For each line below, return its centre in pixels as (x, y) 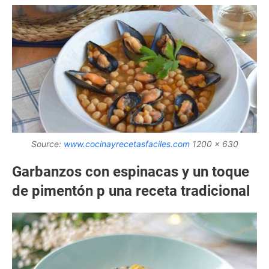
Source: (47, 144)
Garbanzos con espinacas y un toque (131, 172)
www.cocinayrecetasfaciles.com (126, 144)
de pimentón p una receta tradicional (131, 191)
